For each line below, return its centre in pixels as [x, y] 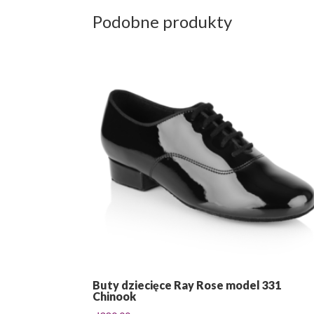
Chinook [114, 296]
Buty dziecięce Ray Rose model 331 [187, 285]
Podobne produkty [162, 21]
